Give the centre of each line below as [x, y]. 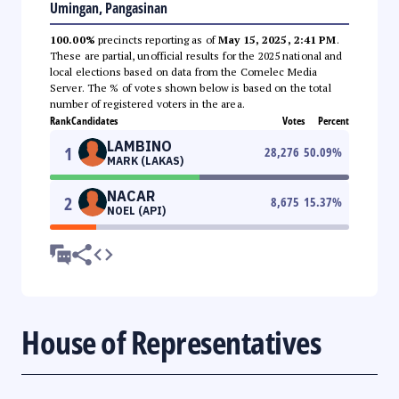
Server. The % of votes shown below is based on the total [191, 87]
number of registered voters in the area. [147, 103]
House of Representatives [171, 342]
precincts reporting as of [157, 39]
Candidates [94, 120]
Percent [334, 120]
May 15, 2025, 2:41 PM [277, 39]
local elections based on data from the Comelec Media [184, 71]
